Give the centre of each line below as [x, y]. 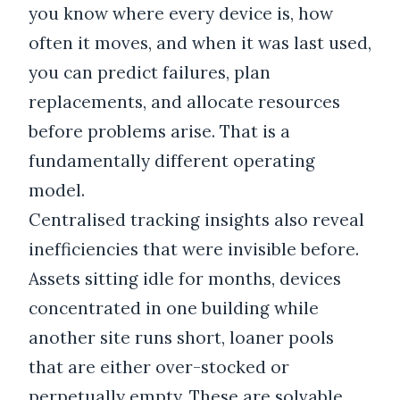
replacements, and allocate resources [184, 102]
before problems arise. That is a [159, 132]
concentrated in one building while [174, 308]
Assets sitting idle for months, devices [185, 279]
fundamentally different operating [172, 161]
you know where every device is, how [181, 14]
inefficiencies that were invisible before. [194, 250]
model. [57, 191]
